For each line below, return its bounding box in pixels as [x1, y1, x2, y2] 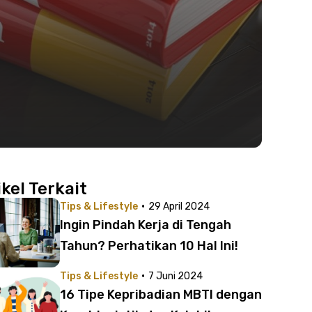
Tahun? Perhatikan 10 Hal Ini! [60, 238, 238, 253]
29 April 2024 [148, 201, 210, 212]
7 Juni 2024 [148, 270, 203, 282]
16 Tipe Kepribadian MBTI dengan [60, 287, 262, 302]
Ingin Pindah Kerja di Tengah [60, 217, 231, 233]
